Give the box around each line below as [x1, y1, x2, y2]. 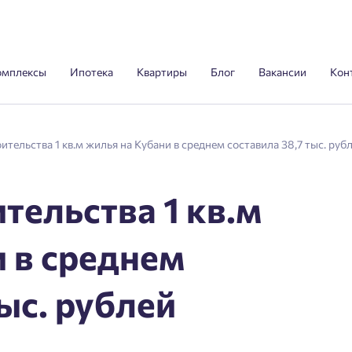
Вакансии [258, 65, 306, 79]
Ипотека [70, 65, 113, 79]
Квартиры [137, 65, 187, 79]
